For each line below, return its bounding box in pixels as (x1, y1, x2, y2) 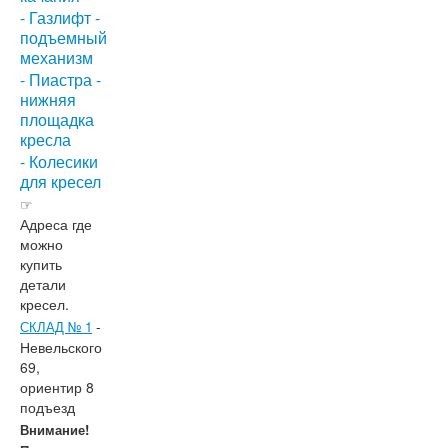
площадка (20, 108, 94, 132)
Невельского (20, 337, 102, 358)
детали (20, 274, 66, 295)
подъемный (20, 26, 107, 50)
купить (20, 254, 62, 275)
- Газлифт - (20, 6, 100, 30)
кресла (20, 128, 71, 152)
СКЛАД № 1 (20, 317, 92, 337)
